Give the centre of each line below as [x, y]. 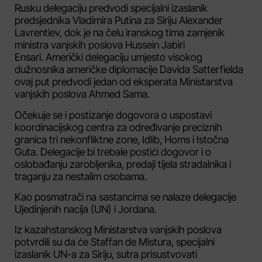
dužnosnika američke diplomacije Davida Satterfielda [129, 70]
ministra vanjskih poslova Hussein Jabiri [100, 45]
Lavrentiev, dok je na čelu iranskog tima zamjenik [120, 33]
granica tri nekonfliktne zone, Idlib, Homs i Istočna [122, 139]
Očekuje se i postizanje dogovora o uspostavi [113, 115]
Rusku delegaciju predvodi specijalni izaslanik [111, 8]
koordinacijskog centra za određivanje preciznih [118, 127]
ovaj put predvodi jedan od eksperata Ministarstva [124, 82]
